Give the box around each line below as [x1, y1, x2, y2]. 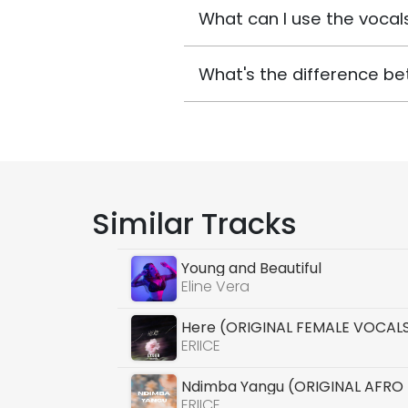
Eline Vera [181, 276, 250, 297]
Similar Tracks [91, 203, 297, 244]
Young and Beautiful [181, 258, 322, 279]
